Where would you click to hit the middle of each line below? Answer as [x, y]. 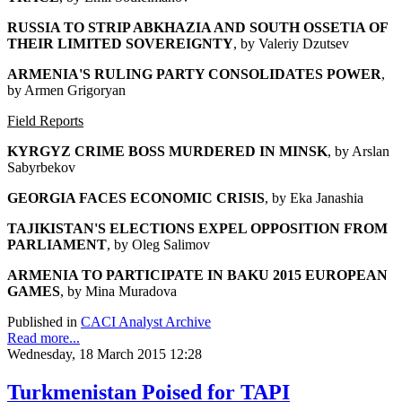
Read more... [44, 338]
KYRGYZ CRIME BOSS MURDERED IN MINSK [167, 152]
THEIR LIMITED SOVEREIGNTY [120, 44]
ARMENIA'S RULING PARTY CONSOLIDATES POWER [194, 74]
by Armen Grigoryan [66, 91]
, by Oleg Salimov [158, 245]
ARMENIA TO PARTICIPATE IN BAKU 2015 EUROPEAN [197, 275]
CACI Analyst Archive [146, 322]
